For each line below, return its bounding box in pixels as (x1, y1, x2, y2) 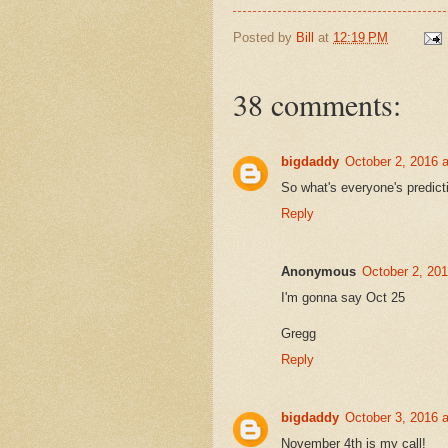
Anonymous (281, 264, 356, 280)
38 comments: (233, 84, 401, 125)
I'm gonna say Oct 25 (281, 290, 405, 306)
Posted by (233, 29, 296, 45)
